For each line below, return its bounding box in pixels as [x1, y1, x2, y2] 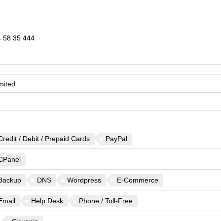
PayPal [105, 135, 127, 143]
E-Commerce [116, 176, 158, 184]
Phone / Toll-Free [78, 197, 133, 205]
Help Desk [31, 197, 63, 205]
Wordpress [67, 176, 101, 184]
